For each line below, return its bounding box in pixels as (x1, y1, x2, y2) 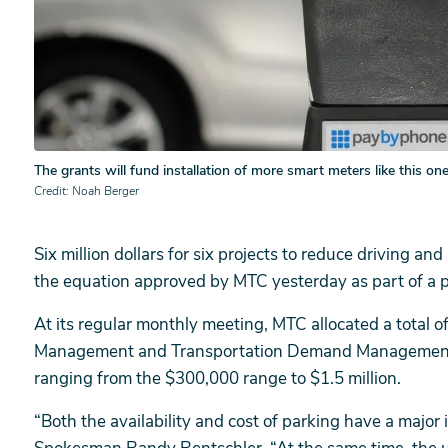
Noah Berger (72, 183, 139, 199)
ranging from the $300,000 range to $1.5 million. (34, 367, 401, 390)
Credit (34, 183, 66, 199)
